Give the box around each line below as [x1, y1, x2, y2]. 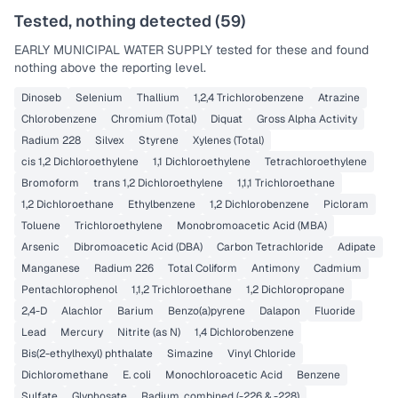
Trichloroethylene [75, 219, 163, 233]
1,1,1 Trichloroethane [237, 176, 335, 190]
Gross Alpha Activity [257, 112, 357, 126]
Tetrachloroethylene [265, 155, 367, 169]
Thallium [137, 91, 179, 105]
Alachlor [61, 304, 103, 318]
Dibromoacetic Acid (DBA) [74, 240, 203, 254]
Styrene [139, 133, 179, 147]
